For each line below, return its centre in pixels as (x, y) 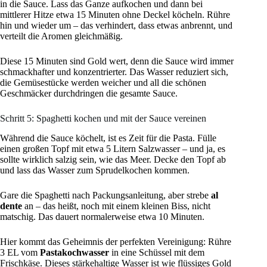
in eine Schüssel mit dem (157, 252)
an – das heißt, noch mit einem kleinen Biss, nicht (116, 206)
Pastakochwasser (74, 252)
